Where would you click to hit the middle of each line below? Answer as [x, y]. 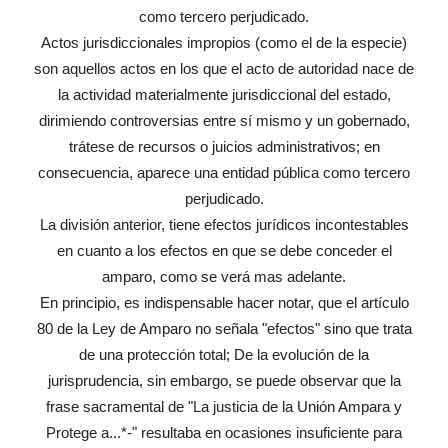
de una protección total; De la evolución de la [224, 355]
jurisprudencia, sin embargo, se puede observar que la [224, 381]
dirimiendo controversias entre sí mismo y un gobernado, [224, 121]
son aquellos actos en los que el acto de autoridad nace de [224, 69]
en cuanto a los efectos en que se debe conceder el [224, 251]
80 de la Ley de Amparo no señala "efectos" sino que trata [224, 329]
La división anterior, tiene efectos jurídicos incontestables [224, 225]
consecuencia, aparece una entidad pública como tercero [224, 173]
